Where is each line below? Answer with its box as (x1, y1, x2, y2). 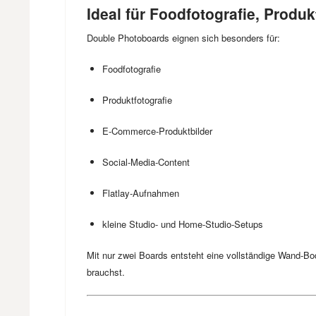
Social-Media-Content (102, 155, 190, 169)
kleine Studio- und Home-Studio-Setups (102, 217, 263, 231)
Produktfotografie (102, 93, 172, 107)
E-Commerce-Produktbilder (102, 124, 212, 138)
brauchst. (87, 265, 125, 279)
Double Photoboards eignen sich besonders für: (87, 31, 280, 44)
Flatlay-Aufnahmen (102, 186, 179, 200)
